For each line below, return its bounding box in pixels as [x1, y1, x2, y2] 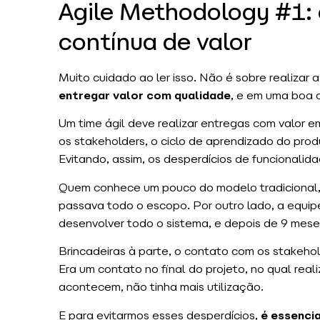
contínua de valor [59, 26, 252, 57]
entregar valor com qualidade [59, 87, 231, 103]
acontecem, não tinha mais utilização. [59, 279, 264, 295]
